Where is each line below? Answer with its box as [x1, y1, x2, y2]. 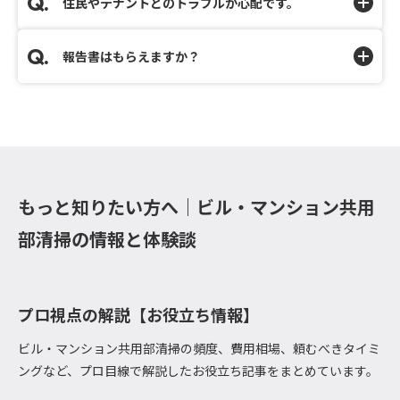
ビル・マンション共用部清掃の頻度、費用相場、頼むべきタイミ [18, 339, 380, 358]
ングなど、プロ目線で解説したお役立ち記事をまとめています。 [18, 362, 379, 380]
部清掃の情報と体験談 [18, 226, 196, 253]
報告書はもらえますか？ [62, 46, 200, 65]
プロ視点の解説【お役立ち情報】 [18, 303, 259, 327]
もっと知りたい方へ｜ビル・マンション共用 [18, 194, 375, 221]
